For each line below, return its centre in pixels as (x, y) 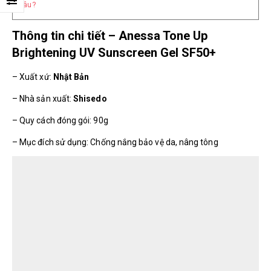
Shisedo (90, 98)
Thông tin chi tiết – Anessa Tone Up (110, 35)
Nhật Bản (71, 77)
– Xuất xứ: (33, 77)
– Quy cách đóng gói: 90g (60, 120)
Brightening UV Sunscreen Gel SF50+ (114, 52)
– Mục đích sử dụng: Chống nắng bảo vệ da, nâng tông (115, 142)
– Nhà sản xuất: (43, 98)
